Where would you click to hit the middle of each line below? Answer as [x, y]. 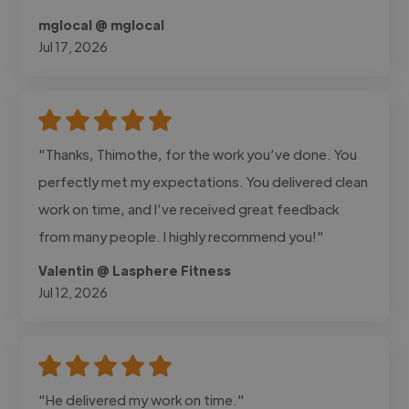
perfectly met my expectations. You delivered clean [204, 181]
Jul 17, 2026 [73, 46]
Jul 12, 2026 [73, 292]
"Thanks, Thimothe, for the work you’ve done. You [198, 153]
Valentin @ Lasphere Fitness [135, 270]
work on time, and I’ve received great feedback [189, 208]
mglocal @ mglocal [102, 24]
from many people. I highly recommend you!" [182, 236]
